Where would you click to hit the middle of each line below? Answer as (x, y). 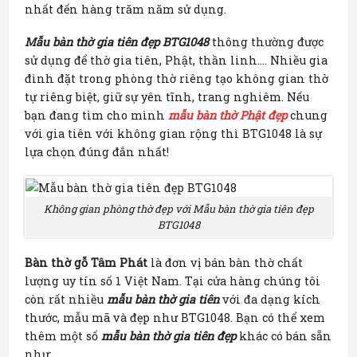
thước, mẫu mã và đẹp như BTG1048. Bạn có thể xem (175, 318)
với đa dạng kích (270, 300)
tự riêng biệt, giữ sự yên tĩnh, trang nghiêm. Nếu (167, 97)
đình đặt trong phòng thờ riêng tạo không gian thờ (177, 79)
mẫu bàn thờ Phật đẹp (228, 116)
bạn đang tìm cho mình (96, 116)
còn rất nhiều (66, 300)
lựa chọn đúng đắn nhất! (97, 152)
